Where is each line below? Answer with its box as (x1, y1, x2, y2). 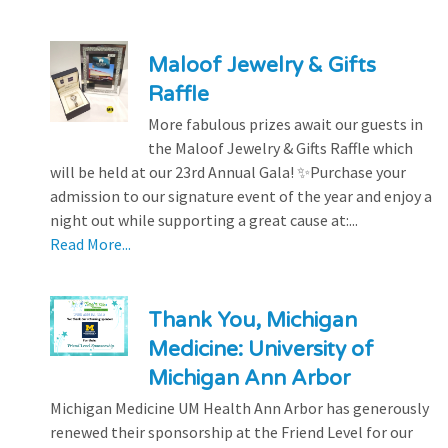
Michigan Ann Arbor (147, 365, 350, 391)
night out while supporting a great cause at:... (50, 209, 358, 230)
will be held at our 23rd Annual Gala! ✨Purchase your (50, 161, 406, 182)
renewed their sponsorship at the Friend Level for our (50, 421, 413, 442)
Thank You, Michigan (147, 307, 357, 333)
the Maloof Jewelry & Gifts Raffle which (147, 137, 413, 158)
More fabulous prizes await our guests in (147, 113, 423, 134)
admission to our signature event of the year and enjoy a (50, 185, 432, 206)
